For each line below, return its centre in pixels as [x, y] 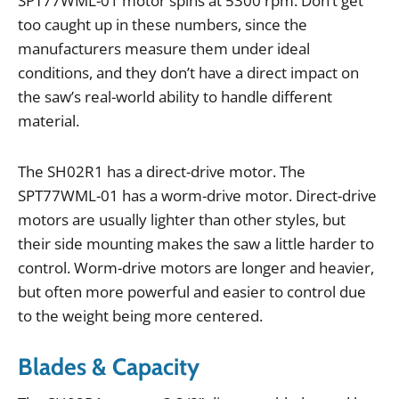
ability [179, 97]
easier [244, 291]
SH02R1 [75, 171]
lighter [173, 219]
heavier [345, 267]
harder [333, 243]
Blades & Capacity [109, 366]
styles [295, 219]
